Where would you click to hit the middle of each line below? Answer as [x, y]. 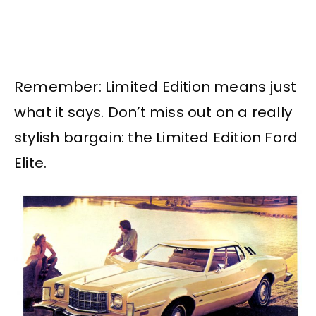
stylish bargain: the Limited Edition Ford [156, 138]
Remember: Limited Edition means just [156, 87]
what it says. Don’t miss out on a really [153, 113]
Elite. [31, 163]
